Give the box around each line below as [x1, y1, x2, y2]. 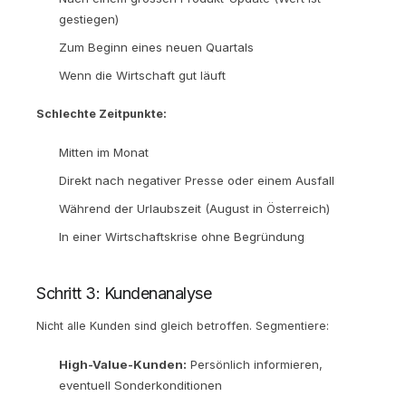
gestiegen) [59, 11, 119, 26]
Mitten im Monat [59, 144, 149, 159]
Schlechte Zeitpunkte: [36, 106, 167, 121]
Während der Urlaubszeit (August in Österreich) [59, 200, 330, 216]
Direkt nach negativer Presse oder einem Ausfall [59, 172, 334, 188]
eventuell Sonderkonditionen [59, 377, 222, 392]
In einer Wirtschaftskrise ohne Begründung [59, 228, 304, 244]
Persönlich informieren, [187, 356, 323, 372]
